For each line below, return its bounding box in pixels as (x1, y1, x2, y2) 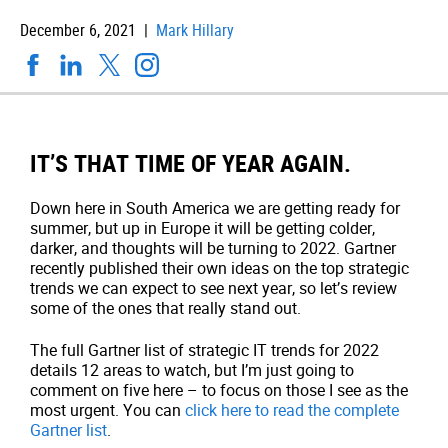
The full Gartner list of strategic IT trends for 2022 (30, 339, 379, 361)
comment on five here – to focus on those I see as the (30, 379, 408, 401)
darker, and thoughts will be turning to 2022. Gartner (30, 237, 396, 259)
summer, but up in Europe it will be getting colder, (30, 217, 375, 239)
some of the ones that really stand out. (30, 297, 301, 319)
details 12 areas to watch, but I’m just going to (30, 359, 354, 381)
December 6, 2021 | (20, 19, 152, 41)
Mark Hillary (152, 19, 234, 41)
